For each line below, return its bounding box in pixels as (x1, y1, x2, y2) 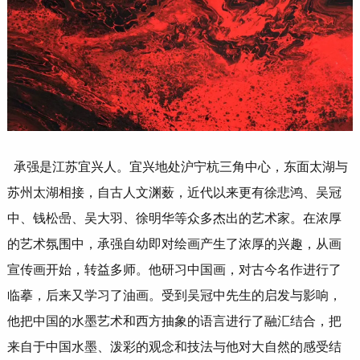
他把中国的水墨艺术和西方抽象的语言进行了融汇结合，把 (6, 314, 342, 328)
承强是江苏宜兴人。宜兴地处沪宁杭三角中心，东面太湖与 (13, 160, 348, 174)
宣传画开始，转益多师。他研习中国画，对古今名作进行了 (6, 263, 342, 276)
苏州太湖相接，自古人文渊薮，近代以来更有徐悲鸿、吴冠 (6, 186, 342, 199)
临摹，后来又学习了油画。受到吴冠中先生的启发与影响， (6, 288, 342, 302)
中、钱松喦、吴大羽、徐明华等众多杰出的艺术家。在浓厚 (6, 211, 342, 225)
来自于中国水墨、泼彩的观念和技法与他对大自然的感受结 (6, 340, 342, 354)
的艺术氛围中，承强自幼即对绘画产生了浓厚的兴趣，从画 (6, 237, 342, 251)
